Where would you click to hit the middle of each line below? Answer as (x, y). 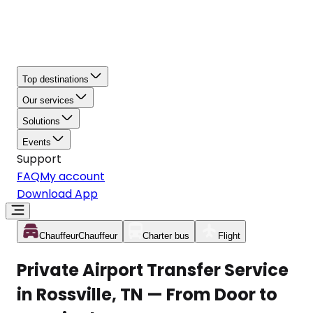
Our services (48, 100)
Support (39, 159)
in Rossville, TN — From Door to (147, 294)
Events (37, 142)
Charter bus (166, 236)
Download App (57, 194)
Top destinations (56, 79)
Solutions (41, 121)
